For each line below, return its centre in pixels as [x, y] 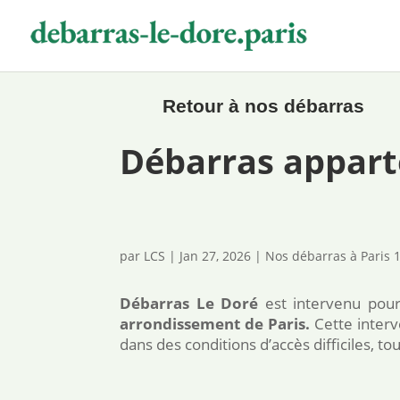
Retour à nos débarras [263, 105]
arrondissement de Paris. [215, 323]
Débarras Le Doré [189, 303]
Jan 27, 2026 [216, 256]
